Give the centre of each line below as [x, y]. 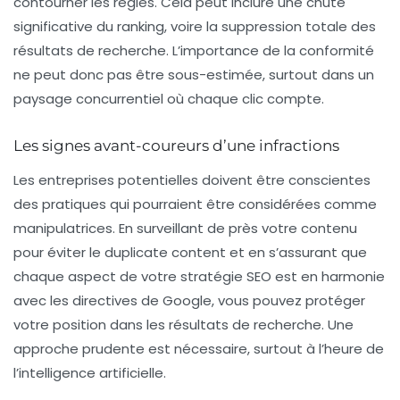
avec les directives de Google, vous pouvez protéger [189, 300]
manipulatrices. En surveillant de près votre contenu [185, 228]
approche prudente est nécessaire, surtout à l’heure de [199, 349]
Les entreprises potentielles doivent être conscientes [192, 180]
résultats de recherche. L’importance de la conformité [194, 50]
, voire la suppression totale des [270, 26]
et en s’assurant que [296, 252]
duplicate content [165, 252]
